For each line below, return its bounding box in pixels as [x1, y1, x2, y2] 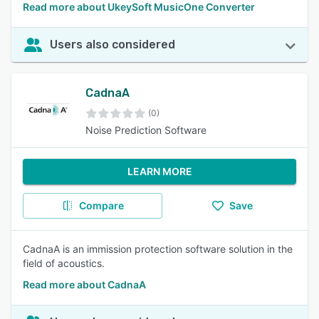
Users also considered [50, 38, 175, 51]
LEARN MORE [127, 165, 192, 177]
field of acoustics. [23, 257, 105, 269]
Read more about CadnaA [23, 278, 146, 291]
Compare [78, 199, 124, 211]
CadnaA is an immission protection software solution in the [23, 243, 293, 255]
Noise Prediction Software [85, 124, 206, 136]
